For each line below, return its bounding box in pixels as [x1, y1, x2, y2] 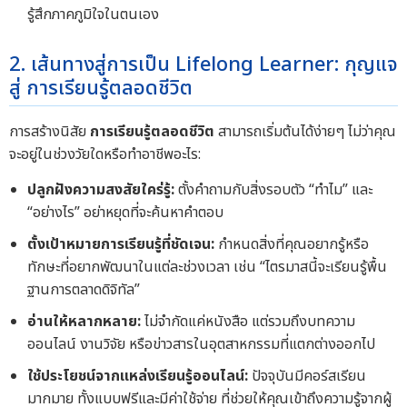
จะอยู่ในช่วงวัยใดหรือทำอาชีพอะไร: [9, 143, 201, 165]
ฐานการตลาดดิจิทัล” [27, 279, 140, 302]
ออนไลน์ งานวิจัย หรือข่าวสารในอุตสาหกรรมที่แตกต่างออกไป [27, 333, 375, 356]
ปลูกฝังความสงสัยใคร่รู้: [27, 179, 174, 202]
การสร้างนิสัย [9, 120, 90, 143]
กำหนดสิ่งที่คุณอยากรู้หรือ [214, 233, 369, 256]
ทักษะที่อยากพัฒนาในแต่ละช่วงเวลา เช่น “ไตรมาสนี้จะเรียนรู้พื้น [27, 256, 387, 279]
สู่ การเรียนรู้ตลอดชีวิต [9, 73, 193, 104]
